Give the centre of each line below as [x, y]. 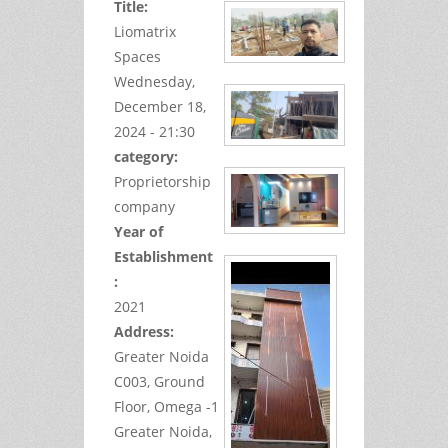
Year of [138, 231]
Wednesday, [154, 81]
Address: [146, 331]
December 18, [160, 106]
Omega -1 [186, 406]
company [144, 206]
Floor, [132, 406]
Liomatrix [145, 31]
